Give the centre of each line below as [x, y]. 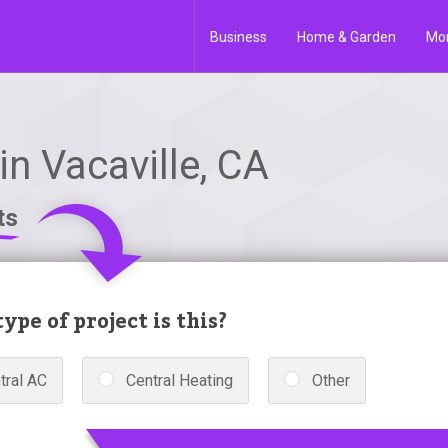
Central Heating [179, 380]
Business [238, 37]
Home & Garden [346, 37]
